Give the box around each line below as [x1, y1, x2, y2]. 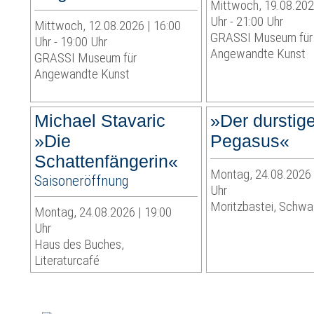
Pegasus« [210, 131, 290, 151]
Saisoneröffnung [34, 172, 130, 190]
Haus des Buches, [34, 236, 125, 253]
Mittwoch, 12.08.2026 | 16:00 [34, 18, 182, 34]
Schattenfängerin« [34, 151, 179, 172]
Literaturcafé [34, 252, 100, 269]
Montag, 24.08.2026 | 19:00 [34, 204, 172, 221]
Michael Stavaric [34, 111, 166, 131]
